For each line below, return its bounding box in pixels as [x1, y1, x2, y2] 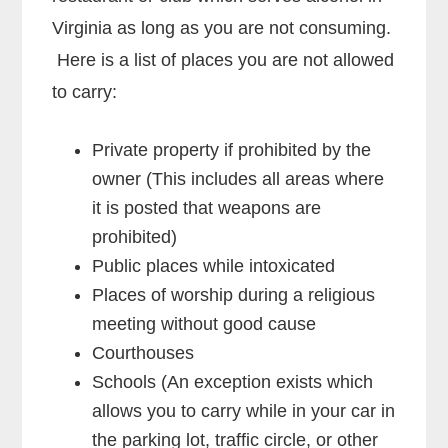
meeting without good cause [92, 313, 317, 334]
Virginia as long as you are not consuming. [52, 17, 392, 38]
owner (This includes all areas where [92, 168, 385, 189]
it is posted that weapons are [92, 197, 322, 218]
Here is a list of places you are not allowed [52, 49, 395, 70]
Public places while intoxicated [92, 255, 336, 276]
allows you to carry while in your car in [92, 400, 396, 421]
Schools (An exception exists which [92, 371, 374, 392]
